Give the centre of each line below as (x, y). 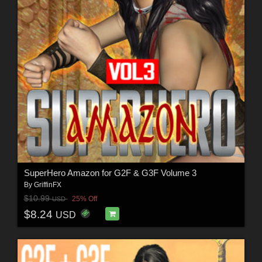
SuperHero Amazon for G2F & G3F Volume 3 (110, 173)
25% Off (84, 199)
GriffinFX (47, 185)
